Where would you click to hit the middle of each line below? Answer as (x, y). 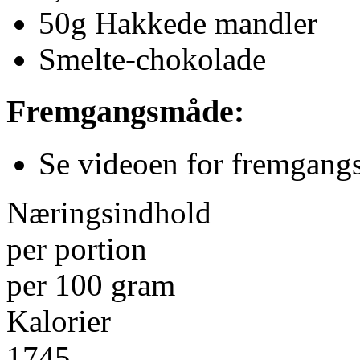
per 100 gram (91, 284)
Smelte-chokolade (152, 59)
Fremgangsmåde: (125, 112)
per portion (77, 248)
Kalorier (67, 321)
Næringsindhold (109, 212)
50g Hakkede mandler (178, 23)
